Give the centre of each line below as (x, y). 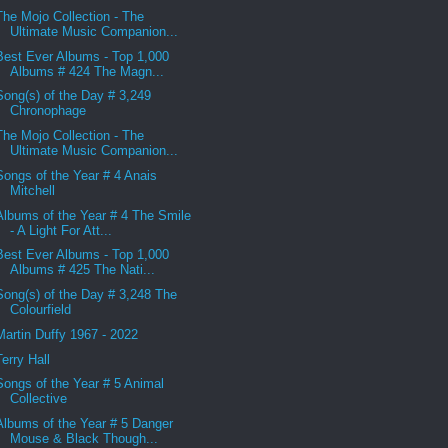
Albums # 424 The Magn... (87, 71)
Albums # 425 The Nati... (83, 270)
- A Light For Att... (61, 230)
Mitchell (33, 190)
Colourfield (41, 310)
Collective (39, 399)
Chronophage (48, 111)
